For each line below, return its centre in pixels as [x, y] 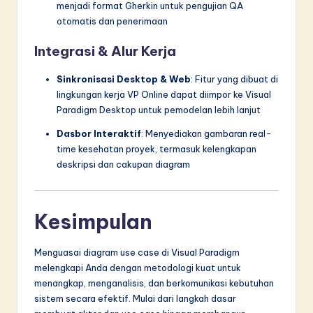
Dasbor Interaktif [99, 134]
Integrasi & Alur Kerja [105, 51]
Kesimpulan [93, 222]
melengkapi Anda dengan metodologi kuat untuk [138, 268]
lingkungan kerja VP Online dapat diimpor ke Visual [164, 95]
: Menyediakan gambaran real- [206, 134]
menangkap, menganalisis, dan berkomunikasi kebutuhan [154, 283]
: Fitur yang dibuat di [234, 79]
